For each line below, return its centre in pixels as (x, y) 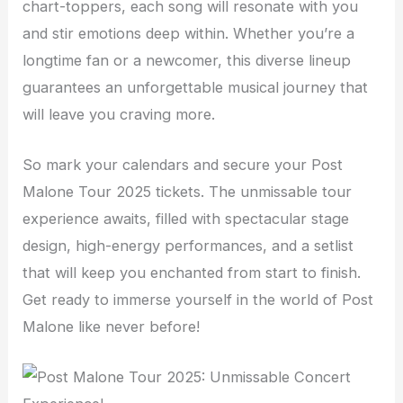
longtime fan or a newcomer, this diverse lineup (187, 60)
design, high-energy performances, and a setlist (188, 246)
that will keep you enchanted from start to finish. (192, 273)
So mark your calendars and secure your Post (183, 165)
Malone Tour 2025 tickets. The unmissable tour (188, 192)
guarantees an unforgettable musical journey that (196, 87)
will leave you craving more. (119, 114)
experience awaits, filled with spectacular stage (186, 219)
